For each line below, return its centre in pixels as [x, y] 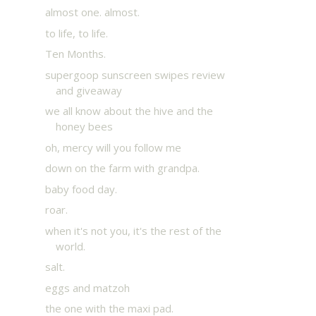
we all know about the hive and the [129, 111]
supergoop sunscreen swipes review [135, 74]
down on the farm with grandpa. [122, 168]
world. [70, 246]
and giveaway [89, 90]
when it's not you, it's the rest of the [133, 230]
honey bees [84, 126]
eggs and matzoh [87, 287]
